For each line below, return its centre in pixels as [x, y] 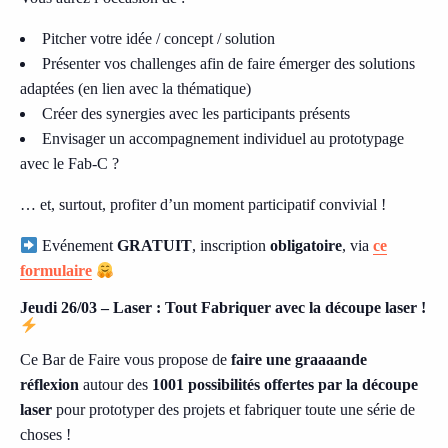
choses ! [45, 435]
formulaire [56, 270]
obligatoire [306, 245]
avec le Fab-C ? [69, 163]
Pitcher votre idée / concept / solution [158, 38]
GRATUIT [155, 245]
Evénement [78, 245]
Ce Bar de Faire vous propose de [123, 360]
